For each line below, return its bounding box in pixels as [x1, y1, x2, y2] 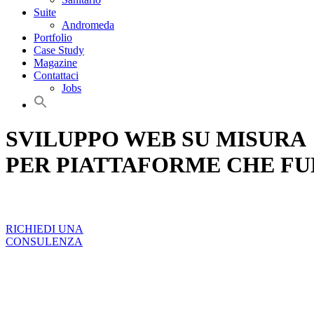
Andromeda [62, 19, 114, 31]
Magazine [34, 57, 77, 69]
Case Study [34, 44, 84, 56]
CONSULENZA [6, 235, 83, 248]
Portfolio [34, 32, 72, 43]
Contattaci [34, 69, 78, 81]
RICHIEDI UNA [6, 223, 83, 235]
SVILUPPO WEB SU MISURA [6, 126, 306, 152]
